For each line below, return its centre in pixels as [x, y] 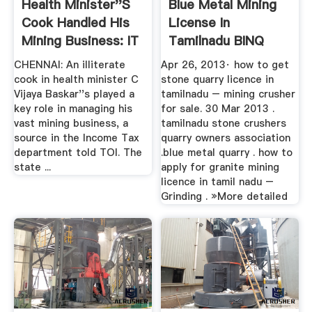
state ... [32, 167]
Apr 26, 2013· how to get [225, 65]
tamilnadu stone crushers [224, 124]
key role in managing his [73, 109]
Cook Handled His [75, 22]
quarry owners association [226, 138]
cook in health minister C [76, 80]
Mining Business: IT [80, 40]
